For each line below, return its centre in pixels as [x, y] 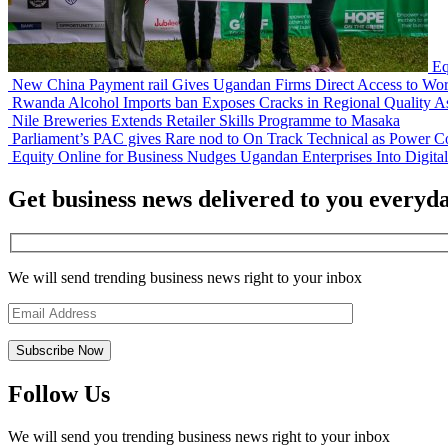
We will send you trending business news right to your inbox [199, 436]
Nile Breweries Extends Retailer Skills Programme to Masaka [204, 121]
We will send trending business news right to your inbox [185, 277]
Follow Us [59, 393]
